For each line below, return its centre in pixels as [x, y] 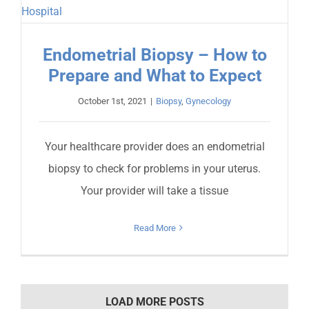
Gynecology [208, 101]
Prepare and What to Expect [154, 75]
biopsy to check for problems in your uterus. [154, 168]
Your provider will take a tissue [154, 190]
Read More [154, 228]
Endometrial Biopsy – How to [154, 54]
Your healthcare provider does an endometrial [154, 146]
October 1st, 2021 [112, 101]
